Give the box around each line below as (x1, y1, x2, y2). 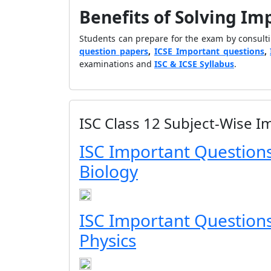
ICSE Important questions (154, 45, 264, 57)
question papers (79, 45, 148, 57)
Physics (79, 229, 136, 252)
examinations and (79, 58, 154, 70)
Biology (79, 160, 138, 183)
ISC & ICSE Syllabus (154, 58, 234, 70)
